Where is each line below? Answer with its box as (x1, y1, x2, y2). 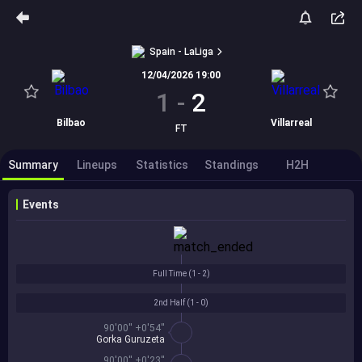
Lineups (77, 158, 117, 171)
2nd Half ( (154, 298, 190, 307)
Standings (204, 158, 259, 171)
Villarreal (270, 117, 312, 128)
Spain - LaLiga (149, 46, 213, 57)
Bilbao (57, 117, 86, 128)
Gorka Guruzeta (96, 334, 165, 345)
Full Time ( (152, 269, 192, 278)
